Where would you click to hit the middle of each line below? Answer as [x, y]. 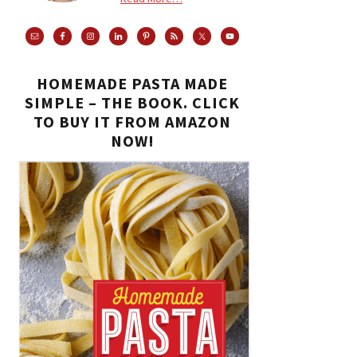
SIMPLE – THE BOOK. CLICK [132, 102]
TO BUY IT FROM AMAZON [132, 122]
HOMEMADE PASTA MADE [132, 83]
